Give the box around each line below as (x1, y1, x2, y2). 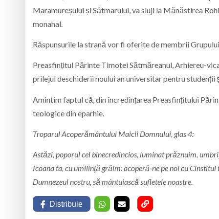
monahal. (33, 19, 63, 28)
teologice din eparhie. (33, 108, 104, 118)
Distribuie (49, 199, 83, 208)
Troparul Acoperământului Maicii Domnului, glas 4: (33, 129, 194, 139)
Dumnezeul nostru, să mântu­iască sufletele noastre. (33, 177, 193, 187)
